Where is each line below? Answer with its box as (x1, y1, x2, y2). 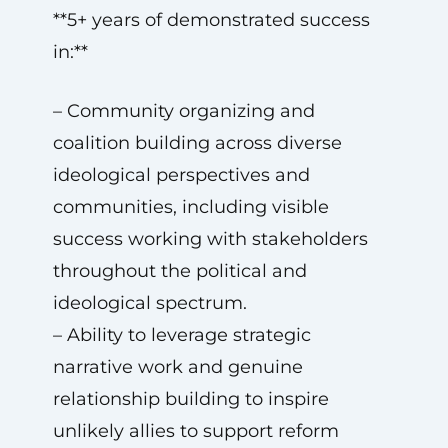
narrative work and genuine (52, 356, 303, 378)
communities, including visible (52, 196, 329, 218)
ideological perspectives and (52, 164, 310, 186)
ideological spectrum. (52, 292, 247, 314)
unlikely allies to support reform (52, 420, 339, 442)
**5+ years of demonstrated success (52, 9, 370, 31)
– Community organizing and (52, 100, 315, 122)
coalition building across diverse (52, 132, 342, 154)
